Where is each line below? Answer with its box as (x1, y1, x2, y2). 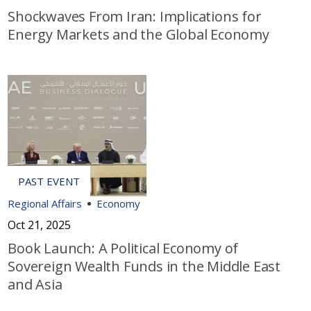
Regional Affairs (8, 196, 83, 211)
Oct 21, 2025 (8, 217, 72, 233)
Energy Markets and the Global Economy (8, 25, 269, 44)
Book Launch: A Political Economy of (8, 239, 239, 258)
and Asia (8, 275, 62, 294)
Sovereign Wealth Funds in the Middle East (8, 257, 281, 276)
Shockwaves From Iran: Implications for (8, 7, 262, 26)
